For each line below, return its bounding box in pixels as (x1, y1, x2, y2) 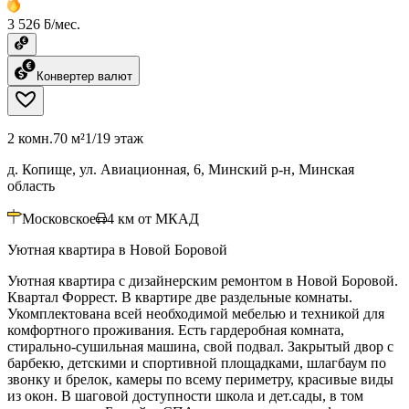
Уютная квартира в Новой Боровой (7, 241, 227, 257)
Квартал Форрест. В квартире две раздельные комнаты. (7, 288, 352, 305)
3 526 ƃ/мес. (7, 16, 80, 32)
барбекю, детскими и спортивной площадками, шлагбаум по (7, 354, 386, 371)
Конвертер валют (37, 68, 132, 83)
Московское (22, 210, 96, 226)
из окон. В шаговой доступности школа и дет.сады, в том (7, 387, 363, 404)
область (7, 177, 55, 194)
